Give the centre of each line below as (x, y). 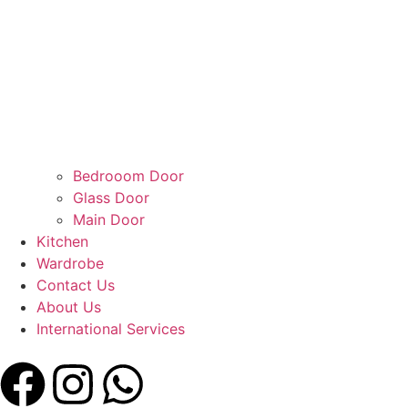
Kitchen (62, 242)
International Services (111, 329)
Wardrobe (70, 264)
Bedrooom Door (128, 176)
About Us (69, 307)
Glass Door (111, 198)
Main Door (109, 220)
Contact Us (76, 286)
